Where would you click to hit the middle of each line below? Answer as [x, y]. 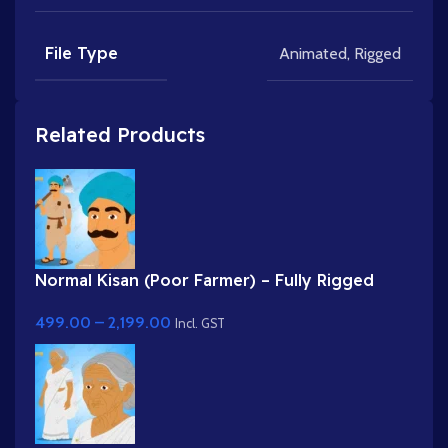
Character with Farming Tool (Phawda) [188, 302]
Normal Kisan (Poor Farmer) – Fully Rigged [204, 280]
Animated [313, 53]
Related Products [120, 135]
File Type [81, 53]
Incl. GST [200, 323]
